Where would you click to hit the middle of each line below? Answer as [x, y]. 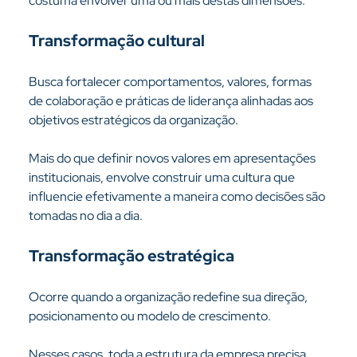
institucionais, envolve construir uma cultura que [163, 177]
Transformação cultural [116, 41]
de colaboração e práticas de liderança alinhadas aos [172, 101]
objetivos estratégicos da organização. [133, 120]
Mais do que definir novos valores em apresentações [173, 158]
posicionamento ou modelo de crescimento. [149, 316]
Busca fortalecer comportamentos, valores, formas [171, 82]
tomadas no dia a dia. [85, 216]
